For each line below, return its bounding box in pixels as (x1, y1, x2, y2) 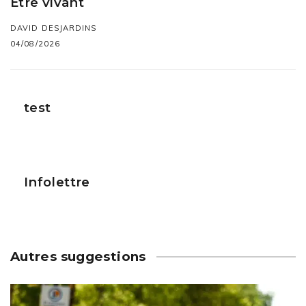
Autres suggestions (10, 248, 146, 264)
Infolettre (24, 173, 90, 190)
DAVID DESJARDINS (10, 23, 97, 33)
